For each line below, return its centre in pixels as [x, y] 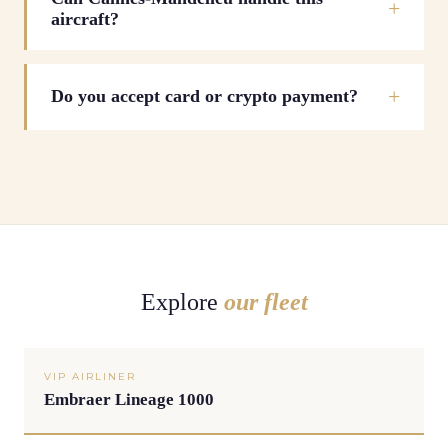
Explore [182, 301]
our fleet [265, 301]
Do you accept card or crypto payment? [204, 96]
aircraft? [85, 18]
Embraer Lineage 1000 [129, 399]
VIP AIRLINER [90, 376]
